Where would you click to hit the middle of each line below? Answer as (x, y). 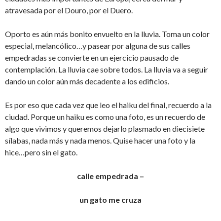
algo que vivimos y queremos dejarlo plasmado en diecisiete (105, 129)
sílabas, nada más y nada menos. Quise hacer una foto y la (100, 140)
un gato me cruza (110, 200)
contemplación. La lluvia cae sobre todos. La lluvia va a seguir (107, 69)
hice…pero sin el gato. (41, 152)
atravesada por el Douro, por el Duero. (69, 10)
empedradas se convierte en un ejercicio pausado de (92, 57)
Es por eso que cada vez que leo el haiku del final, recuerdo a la (108, 105)
